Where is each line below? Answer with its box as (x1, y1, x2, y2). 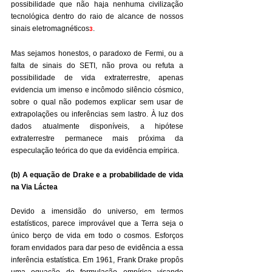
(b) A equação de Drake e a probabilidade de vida (11, 171, 183, 179)
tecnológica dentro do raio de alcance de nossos (11, 12, 183, 21)
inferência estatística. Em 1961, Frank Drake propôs (11, 256, 183, 264)
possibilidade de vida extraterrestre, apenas (11, 73, 183, 82)
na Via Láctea (11, 183, 58, 191)
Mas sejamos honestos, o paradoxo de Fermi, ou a (11, 49, 183, 58)
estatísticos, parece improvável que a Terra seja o (11, 219, 183, 228)
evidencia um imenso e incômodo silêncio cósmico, (11, 86, 183, 94)
